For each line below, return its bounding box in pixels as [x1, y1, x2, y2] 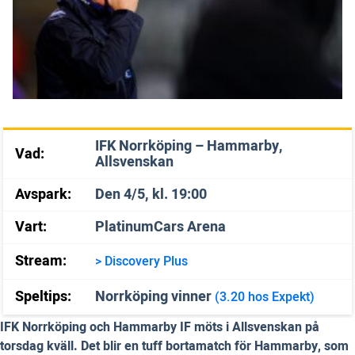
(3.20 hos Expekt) [215, 287, 315, 307]
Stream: [15, 250, 67, 272]
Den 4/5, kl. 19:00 [95, 183, 207, 205]
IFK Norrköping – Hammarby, [95, 135, 283, 157]
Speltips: [15, 285, 71, 307]
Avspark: [15, 183, 71, 205]
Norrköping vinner [95, 285, 215, 307]
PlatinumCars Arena [95, 216, 226, 238]
